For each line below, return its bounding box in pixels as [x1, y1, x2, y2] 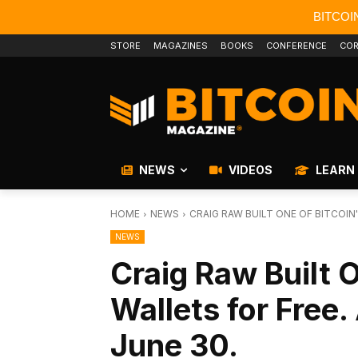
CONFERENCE [266, 40, 327, 51]
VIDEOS [226, 162, 272, 177]
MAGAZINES [153, 40, 208, 51]
